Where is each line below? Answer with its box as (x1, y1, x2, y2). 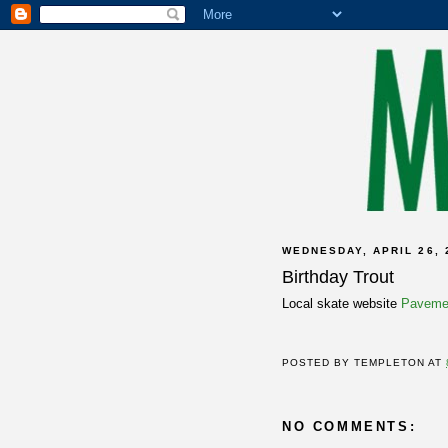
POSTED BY (282, 357, 355, 369)
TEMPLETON (354, 357, 426, 369)
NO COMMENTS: (282, 419, 417, 435)
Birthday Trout (282, 266, 394, 287)
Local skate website (282, 295, 401, 311)
